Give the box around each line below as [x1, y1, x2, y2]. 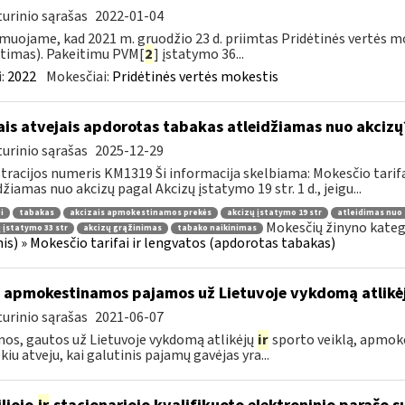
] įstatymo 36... [153, 44, 244, 64]
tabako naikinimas [176, 222, 257, 235]
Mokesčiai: [45, 67, 112, 87]
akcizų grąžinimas [82, 222, 162, 235]
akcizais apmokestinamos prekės [69, 206, 212, 219]
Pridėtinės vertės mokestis [111, 67, 278, 87]
